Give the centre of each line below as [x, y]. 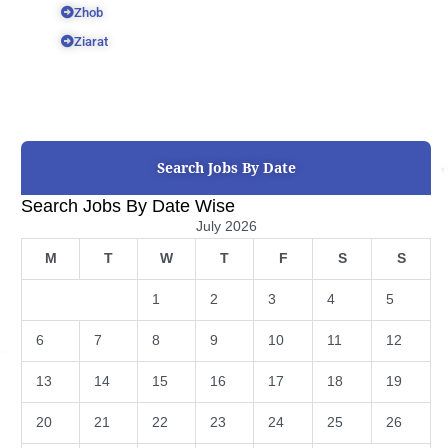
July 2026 [226, 226]
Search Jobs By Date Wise [128, 205]
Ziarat [91, 41]
